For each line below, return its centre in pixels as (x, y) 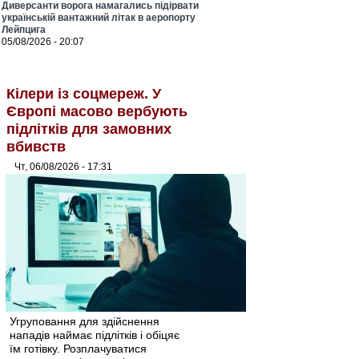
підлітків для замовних (89, 129)
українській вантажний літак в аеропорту (99, 18)
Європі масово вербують (97, 111)
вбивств (36, 147)
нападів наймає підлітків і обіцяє (95, 335)
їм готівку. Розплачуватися (78, 349)
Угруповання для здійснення (85, 321)
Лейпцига (24, 30)
